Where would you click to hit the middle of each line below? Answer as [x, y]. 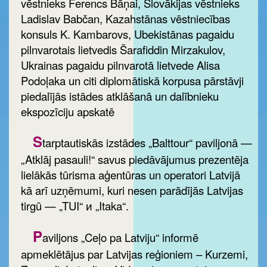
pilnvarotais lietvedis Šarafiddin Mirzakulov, [123, 49]
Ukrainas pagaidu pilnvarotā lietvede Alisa [120, 65]
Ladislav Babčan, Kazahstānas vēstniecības [125, 18]
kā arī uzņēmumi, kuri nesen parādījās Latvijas [132, 190]
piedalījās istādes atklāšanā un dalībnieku [120, 96]
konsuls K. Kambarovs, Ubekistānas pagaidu [128, 34]
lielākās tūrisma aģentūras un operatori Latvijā [131, 175]
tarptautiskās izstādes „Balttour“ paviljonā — [147, 143]
